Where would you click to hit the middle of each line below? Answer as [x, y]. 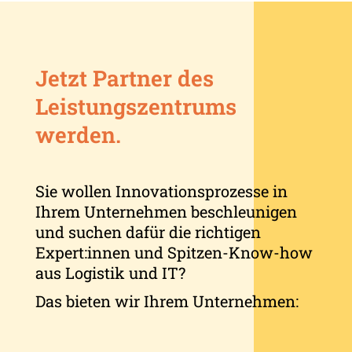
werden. [78, 134]
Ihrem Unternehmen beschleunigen [166, 211]
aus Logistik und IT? [110, 272]
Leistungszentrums [136, 106]
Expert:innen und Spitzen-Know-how [174, 252]
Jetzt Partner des [124, 78]
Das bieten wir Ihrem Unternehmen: [167, 301]
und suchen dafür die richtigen [148, 231]
